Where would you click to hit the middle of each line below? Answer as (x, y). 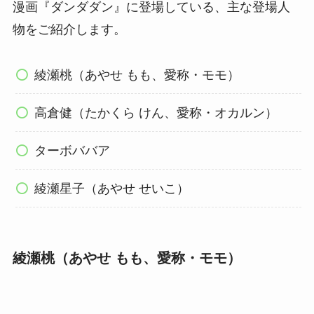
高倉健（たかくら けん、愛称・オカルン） (156, 112)
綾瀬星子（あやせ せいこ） (112, 188)
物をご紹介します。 (69, 30)
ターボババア (73, 150)
